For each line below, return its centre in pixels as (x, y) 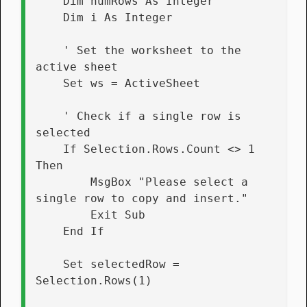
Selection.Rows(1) (94, 280)
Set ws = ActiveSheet (132, 83)
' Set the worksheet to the (49, 50)
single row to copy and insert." (142, 198)
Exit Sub (118, 214)
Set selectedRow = (49, 264)
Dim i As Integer (118, 17)
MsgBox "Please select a (63, 182)
